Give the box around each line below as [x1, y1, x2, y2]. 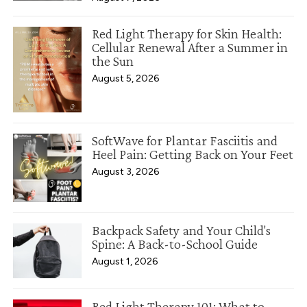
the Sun [92, 53, 134, 69]
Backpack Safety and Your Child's [92, 223, 271, 238]
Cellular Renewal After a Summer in [92, 40, 288, 56]
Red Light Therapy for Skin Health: [92, 26, 282, 42]
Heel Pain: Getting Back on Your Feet [92, 147, 294, 162]
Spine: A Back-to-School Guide [92, 236, 258, 252]
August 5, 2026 [92, 73, 160, 85]
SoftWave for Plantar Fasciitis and [92, 133, 278, 149]
